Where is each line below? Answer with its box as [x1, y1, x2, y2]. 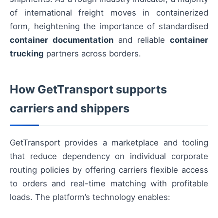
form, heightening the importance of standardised [10, 21, 208, 32]
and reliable [113, 35, 170, 45]
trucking [10, 49, 44, 59]
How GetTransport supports [10, 82, 167, 97]
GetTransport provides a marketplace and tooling [10, 138, 208, 148]
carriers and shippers [10, 101, 129, 116]
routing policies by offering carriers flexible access [10, 165, 208, 175]
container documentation [10, 35, 113, 45]
